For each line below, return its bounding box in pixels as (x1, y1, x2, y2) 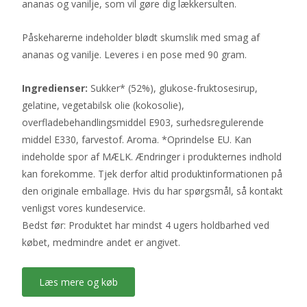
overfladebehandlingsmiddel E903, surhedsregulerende (22, 115, 264, 129)
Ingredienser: (22, 81, 88, 95)
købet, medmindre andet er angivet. (22, 235, 183, 249)
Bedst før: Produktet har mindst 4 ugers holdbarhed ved (22, 218, 269, 232)
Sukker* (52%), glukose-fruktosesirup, (88, 81, 258, 95)
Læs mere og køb (39, 275, 118, 288)
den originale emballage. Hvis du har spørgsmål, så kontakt (22, 184, 283, 197)
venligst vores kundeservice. (22, 201, 145, 214)
